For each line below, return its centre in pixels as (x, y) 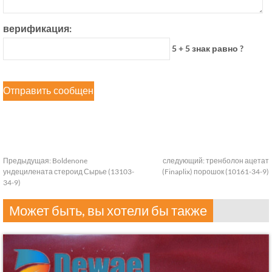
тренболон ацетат (237, 161)
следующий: (184, 161)
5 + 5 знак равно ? (206, 49)
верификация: (37, 29)
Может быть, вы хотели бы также (108, 211)
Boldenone (70, 161)
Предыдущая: (28, 161)
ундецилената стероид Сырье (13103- (69, 172)
